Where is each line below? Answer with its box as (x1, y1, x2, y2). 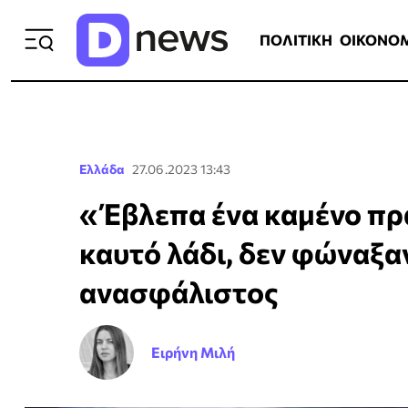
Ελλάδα (79, 161, 125, 177)
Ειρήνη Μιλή (151, 343, 235, 361)
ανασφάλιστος (79, 273, 279, 310)
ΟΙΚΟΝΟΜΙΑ (278, 16, 362, 33)
